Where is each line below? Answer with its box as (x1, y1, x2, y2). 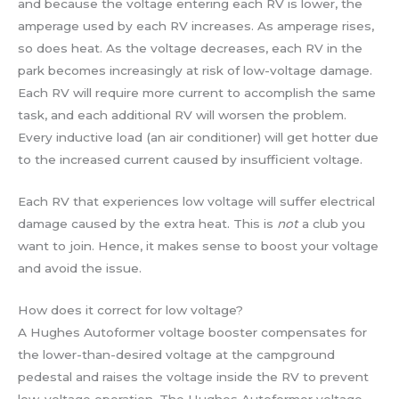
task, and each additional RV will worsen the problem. (18, 107, 346, 122)
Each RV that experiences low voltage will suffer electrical (18, 193, 375, 208)
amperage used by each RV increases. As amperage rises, (18, 18, 374, 33)
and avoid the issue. (18, 260, 142, 275)
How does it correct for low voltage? (18, 302, 243, 317)
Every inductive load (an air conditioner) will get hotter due (18, 129, 379, 144)
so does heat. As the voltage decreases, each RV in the (18, 40, 362, 55)
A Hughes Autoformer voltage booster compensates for (18, 324, 367, 339)
